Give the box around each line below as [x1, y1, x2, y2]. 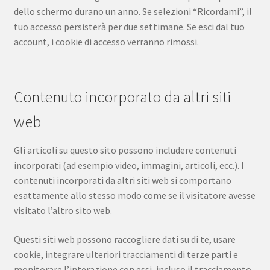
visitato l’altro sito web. [13, 204, 112, 217]
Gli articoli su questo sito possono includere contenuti [13, 144, 236, 157]
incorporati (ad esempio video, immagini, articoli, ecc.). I [13, 159, 244, 172]
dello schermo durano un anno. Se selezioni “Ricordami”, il [13, 5, 252, 17]
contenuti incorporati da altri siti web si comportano [13, 174, 231, 187]
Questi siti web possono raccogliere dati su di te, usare [13, 233, 236, 245]
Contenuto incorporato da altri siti [13, 87, 231, 107]
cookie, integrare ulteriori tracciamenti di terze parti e [13, 248, 238, 260]
